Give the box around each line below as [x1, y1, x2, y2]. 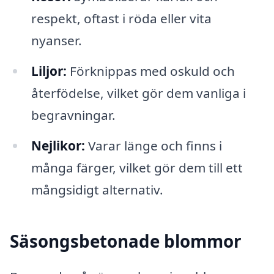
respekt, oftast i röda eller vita [31, 10, 212, 28]
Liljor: [31, 62, 67, 80]
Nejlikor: [31, 137, 85, 155]
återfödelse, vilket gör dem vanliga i [31, 84, 246, 102]
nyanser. [31, 32, 82, 50]
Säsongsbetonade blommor [10, 229, 242, 253]
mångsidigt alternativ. [31, 181, 163, 199]
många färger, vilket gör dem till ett [31, 159, 243, 177]
